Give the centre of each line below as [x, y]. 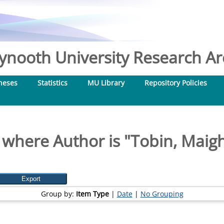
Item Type [92, 194]
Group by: [58, 194]
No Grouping [162, 194]
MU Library [106, 83]
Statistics [52, 83]
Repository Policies [176, 83]
